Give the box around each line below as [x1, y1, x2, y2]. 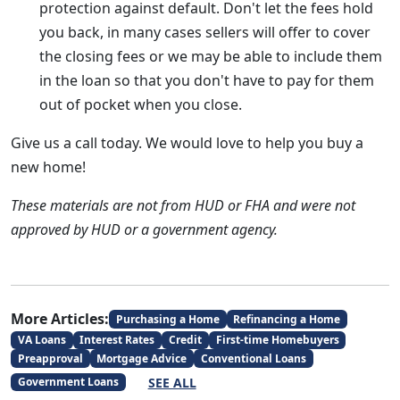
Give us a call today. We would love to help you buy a [11, 133, 363, 153]
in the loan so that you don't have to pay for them [39, 71, 374, 90]
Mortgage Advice [96, 350, 187, 366]
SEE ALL [147, 373, 196, 391]
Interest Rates [79, 332, 155, 348]
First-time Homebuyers [215, 332, 339, 348]
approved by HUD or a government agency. [11, 220, 278, 239]
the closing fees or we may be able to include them [39, 46, 382, 66]
